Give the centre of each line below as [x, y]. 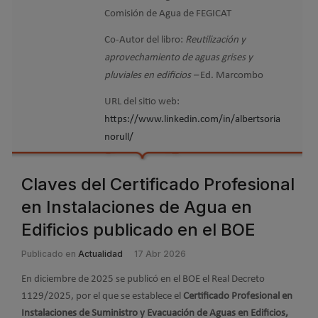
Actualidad [100, 253]
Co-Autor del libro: [145, 40]
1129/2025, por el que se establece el [102, 296]
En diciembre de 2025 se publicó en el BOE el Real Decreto [143, 279]
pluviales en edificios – [152, 75]
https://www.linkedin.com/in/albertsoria [192, 119]
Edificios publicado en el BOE [138, 229]
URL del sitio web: [142, 102]
